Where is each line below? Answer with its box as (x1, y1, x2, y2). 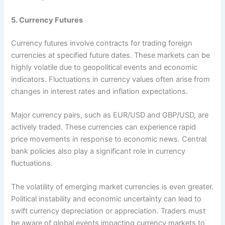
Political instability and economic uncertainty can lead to (11, 194, 202, 204)
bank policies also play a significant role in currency (11, 147, 186, 156)
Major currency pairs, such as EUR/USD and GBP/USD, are (11, 110, 209, 120)
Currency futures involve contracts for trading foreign (11, 38, 193, 48)
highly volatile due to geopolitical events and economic (11, 62, 198, 72)
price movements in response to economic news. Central (11, 135, 207, 144)
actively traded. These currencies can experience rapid (11, 123, 196, 132)
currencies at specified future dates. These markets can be (11, 50, 210, 60)
